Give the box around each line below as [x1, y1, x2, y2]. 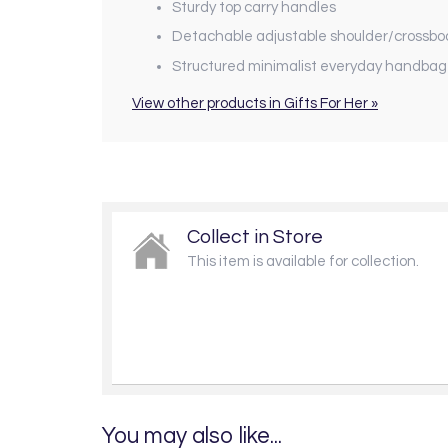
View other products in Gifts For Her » [132, 95, 378, 111]
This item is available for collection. [187, 253, 419, 269]
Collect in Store [187, 226, 323, 247]
